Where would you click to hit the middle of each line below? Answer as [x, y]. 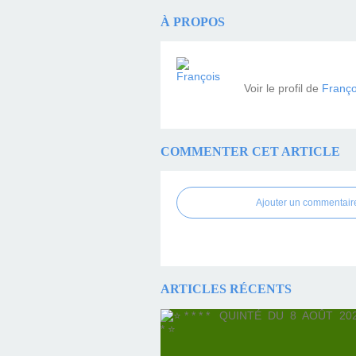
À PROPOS [193, 21]
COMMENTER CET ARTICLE [250, 151]
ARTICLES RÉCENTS [226, 289]
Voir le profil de [283, 88]
